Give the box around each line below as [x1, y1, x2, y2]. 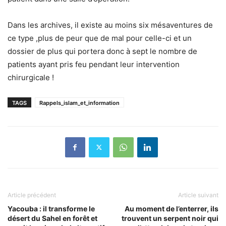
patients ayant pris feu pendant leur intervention [8, 59, 180, 69]
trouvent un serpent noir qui [122, 213, 218, 222]
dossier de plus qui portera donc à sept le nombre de [8, 46, 197, 56]
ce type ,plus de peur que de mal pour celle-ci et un [8, 33, 192, 43]
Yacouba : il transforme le [8, 204, 95, 213]
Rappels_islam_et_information [39, 99, 120, 106]
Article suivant [178, 191, 218, 199]
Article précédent [8, 191, 56, 199]
